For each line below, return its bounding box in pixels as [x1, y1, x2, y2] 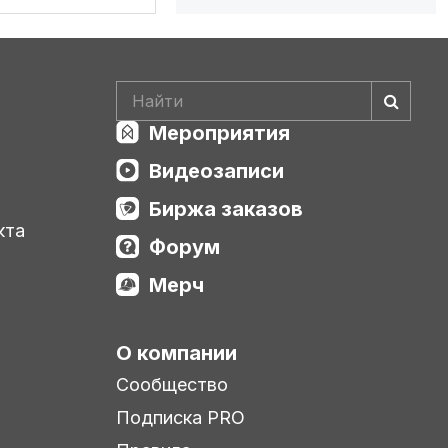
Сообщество [116, 373, 228, 395]
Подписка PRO [116, 406, 245, 428]
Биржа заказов [149, 196, 303, 221]
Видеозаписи [149, 158, 284, 183]
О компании [116, 340, 237, 365]
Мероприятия [149, 120, 290, 145]
